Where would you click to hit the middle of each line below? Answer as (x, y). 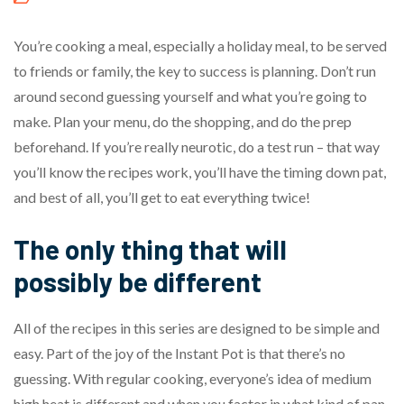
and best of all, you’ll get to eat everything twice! (162, 197)
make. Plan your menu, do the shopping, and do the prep (183, 121)
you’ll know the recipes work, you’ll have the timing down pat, (200, 171)
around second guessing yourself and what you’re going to (190, 96)
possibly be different (138, 281)
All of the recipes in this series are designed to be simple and (197, 327)
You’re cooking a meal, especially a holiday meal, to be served (200, 45)
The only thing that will (150, 248)
